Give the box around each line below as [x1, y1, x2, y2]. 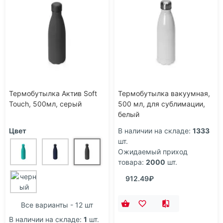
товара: [118, 157, 144, 166]
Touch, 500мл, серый [9, 100, 82, 109]
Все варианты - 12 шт [21, 200, 93, 209]
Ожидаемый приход [118, 147, 188, 156]
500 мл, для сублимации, [118, 100, 205, 109]
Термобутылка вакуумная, [118, 89, 210, 98]
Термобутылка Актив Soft [9, 89, 97, 98]
